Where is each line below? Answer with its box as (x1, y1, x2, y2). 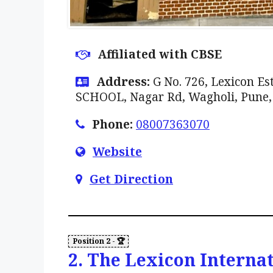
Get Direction (90, 171, 173, 188)
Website (93, 144, 142, 160)
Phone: (92, 116, 133, 133)
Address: (96, 74, 150, 90)
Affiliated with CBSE (97, 46, 222, 63)
